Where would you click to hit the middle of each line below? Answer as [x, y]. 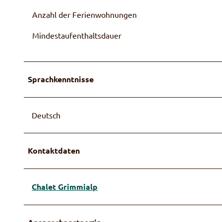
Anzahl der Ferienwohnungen [84, 14]
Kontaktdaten [54, 150]
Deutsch [46, 115]
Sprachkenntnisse [61, 79]
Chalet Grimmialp [65, 186]
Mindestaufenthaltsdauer [77, 35]
